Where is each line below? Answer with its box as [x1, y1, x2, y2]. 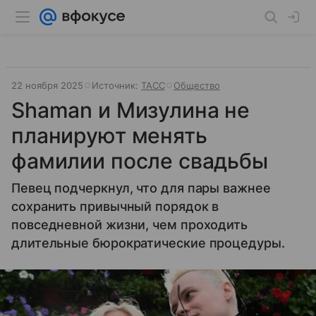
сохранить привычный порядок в [11, 199, 219, 214]
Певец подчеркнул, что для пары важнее [11, 181, 271, 195]
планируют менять [11, 123, 207, 148]
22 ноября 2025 [11, 80, 83, 91]
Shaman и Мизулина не [11, 97, 250, 123]
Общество [174, 80, 220, 91]
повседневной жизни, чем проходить [11, 217, 248, 232]
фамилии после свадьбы [11, 148, 268, 174]
